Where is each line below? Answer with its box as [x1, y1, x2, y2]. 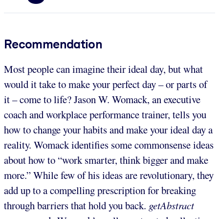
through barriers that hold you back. [4, 198, 149, 212]
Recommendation [4, 36, 103, 51]
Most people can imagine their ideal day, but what [4, 62, 203, 76]
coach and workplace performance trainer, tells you [4, 107, 206, 121]
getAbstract [149, 198, 194, 212]
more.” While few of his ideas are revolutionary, [4, 168, 195, 182]
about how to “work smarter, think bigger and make [4, 153, 208, 167]
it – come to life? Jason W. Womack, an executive [4, 92, 200, 106]
